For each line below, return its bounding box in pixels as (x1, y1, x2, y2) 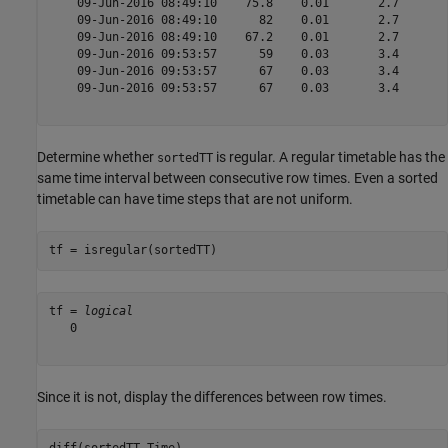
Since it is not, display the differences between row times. (37, 388, 387, 405)
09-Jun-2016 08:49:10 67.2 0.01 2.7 (48, 30, 420, 45)
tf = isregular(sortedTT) (48, 243, 217, 258)
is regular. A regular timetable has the (213, 148, 445, 165)
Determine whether (37, 148, 157, 165)
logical (83, 304, 133, 319)
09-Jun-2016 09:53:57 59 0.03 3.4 (48, 47, 420, 62)
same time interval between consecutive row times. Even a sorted (37, 169, 438, 186)
